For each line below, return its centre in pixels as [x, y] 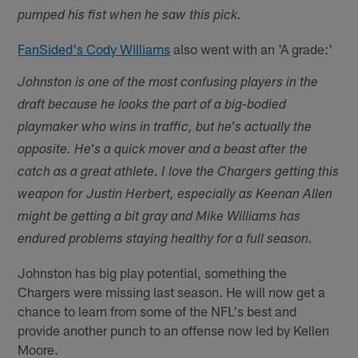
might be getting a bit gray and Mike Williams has [159, 218]
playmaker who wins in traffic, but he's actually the [165, 129]
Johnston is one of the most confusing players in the [168, 84]
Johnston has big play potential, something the [153, 273]
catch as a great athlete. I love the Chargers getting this [179, 173]
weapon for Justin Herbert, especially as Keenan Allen [175, 196]
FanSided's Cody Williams [94, 49]
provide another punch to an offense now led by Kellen [174, 330]
